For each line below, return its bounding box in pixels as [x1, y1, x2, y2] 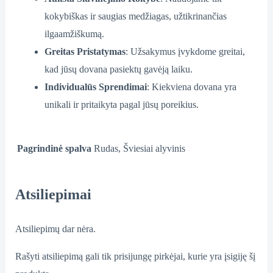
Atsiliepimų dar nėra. [15, 224, 96, 235]
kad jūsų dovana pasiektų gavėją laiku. [44, 64, 193, 75]
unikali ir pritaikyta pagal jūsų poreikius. [44, 99, 199, 110]
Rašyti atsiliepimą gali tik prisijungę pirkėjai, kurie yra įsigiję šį [15, 251, 255, 262]
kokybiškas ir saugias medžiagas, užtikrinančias [44, 11, 227, 22]
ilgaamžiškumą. [44, 29, 104, 40]
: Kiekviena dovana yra [146, 82, 236, 93]
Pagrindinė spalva [16, 143, 91, 154]
